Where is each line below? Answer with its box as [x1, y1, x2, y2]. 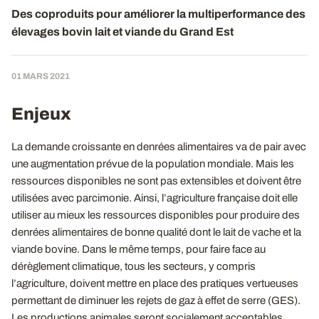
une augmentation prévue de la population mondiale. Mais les [11, 158, 294, 169]
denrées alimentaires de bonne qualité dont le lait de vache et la [11, 226, 301, 238]
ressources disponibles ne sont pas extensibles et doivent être [11, 175, 301, 187]
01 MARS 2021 [11, 71, 70, 81]
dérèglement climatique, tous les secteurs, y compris [11, 261, 256, 272]
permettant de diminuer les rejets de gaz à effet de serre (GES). [11, 295, 300, 306]
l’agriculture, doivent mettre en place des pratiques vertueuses [11, 278, 298, 289]
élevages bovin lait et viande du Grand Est [11, 26, 234, 38]
